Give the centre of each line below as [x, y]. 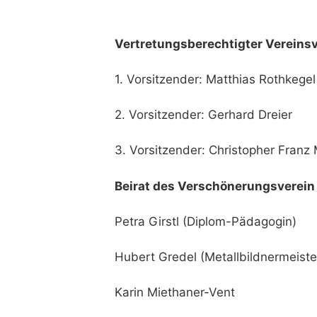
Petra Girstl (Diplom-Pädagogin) [206, 221]
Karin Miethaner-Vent [175, 292]
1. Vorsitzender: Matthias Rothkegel [215, 80]
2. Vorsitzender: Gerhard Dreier [203, 115]
